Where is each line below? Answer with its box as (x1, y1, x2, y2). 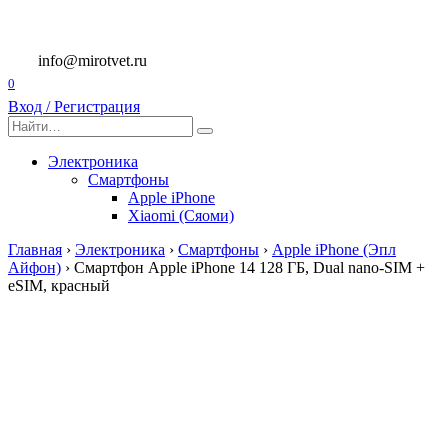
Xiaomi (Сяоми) (128, 207, 234, 225)
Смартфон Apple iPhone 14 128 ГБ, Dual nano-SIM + (74, 259, 425, 277)
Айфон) (8, 259, 61, 277)
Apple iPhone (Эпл (272, 241, 396, 259)
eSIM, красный (8, 277, 110, 295)
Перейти (7, 7, 66, 24)
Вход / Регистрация (8, 98, 140, 116)
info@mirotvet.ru (38, 52, 147, 69)
